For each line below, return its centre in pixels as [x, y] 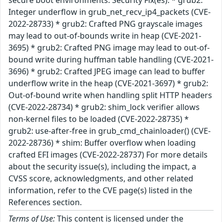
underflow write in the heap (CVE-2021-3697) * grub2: [108, 83]
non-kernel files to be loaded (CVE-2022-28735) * [99, 119]
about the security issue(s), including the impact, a [102, 167]
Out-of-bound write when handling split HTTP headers [110, 95]
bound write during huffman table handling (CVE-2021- [111, 60]
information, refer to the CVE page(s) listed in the [100, 191]
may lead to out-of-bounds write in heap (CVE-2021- [105, 36]
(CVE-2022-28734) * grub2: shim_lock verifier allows [104, 107]
